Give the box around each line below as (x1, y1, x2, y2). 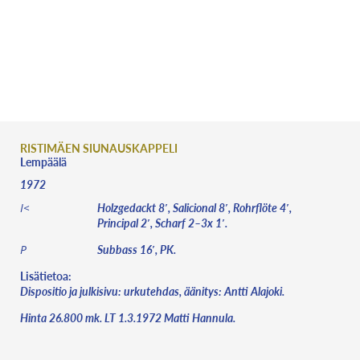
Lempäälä (20, 153, 67, 170)
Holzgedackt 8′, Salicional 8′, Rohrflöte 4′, (97, 199, 292, 215)
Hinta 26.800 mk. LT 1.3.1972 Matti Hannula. (20, 309, 235, 325)
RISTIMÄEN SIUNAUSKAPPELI (20, 140, 178, 156)
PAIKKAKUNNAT (245, 86, 335, 103)
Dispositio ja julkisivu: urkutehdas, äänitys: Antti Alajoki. (20, 283, 284, 299)
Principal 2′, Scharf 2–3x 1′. (97, 215, 227, 231)
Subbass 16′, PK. (97, 241, 176, 257)
